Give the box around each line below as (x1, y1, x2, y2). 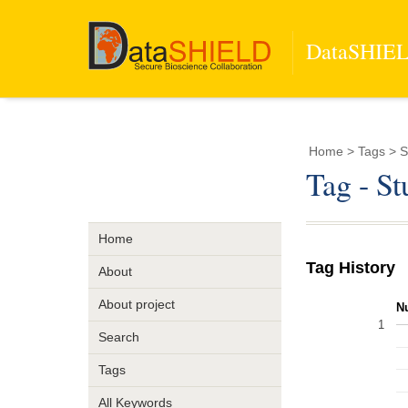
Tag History (306, 258, 396, 277)
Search (97, 330, 139, 345)
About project (97, 297, 175, 312)
